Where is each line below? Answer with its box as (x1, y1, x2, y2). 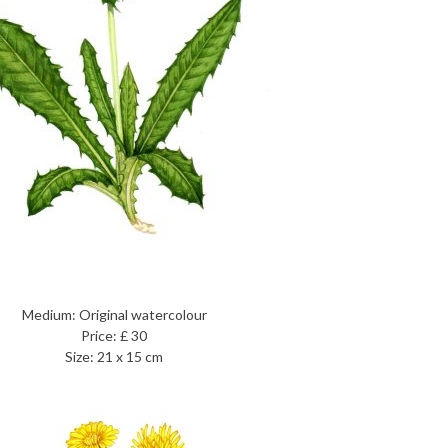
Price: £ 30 (81, 327, 147, 344)
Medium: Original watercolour (21, 306, 207, 323)
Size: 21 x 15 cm (65, 348, 163, 365)
